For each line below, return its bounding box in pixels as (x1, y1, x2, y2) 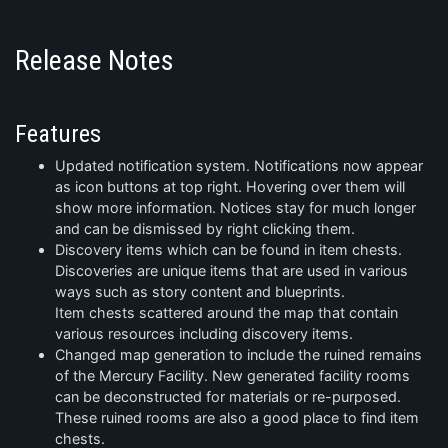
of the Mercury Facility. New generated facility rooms (55, 367, 410, 385)
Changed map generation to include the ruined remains (55, 346, 422, 364)
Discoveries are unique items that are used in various (55, 262, 408, 280)
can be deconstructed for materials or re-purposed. (55, 388, 401, 406)
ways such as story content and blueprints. (55, 283, 345, 301)
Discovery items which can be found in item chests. (55, 241, 402, 259)
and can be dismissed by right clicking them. (55, 220, 355, 238)
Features (15, 120, 101, 149)
